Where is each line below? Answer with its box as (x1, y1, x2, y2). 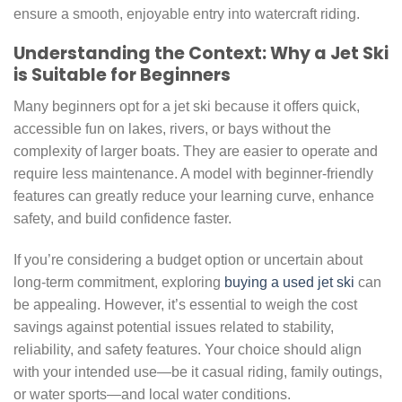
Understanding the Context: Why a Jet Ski (13, 41, 389, 66)
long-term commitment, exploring (13, 274, 224, 290)
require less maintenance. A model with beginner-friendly (13, 165, 373, 181)
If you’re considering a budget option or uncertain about (13, 251, 363, 267)
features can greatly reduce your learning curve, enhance (13, 188, 374, 204)
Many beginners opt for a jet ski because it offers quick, (13, 98, 360, 114)
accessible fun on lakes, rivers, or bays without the (13, 120, 331, 136)
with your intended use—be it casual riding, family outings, (13, 363, 382, 380)
